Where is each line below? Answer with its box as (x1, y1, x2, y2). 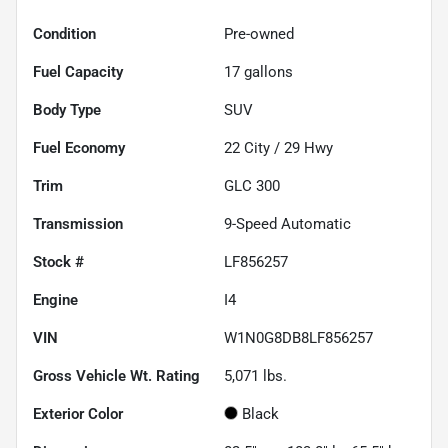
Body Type (33, 101, 101, 120)
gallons (240, 63, 293, 82)
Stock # (33, 253, 84, 272)
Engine (33, 291, 78, 310)
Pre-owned (224, 25, 294, 44)
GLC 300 (224, 177, 280, 196)
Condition (33, 25, 96, 44)
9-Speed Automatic (224, 215, 351, 234)
